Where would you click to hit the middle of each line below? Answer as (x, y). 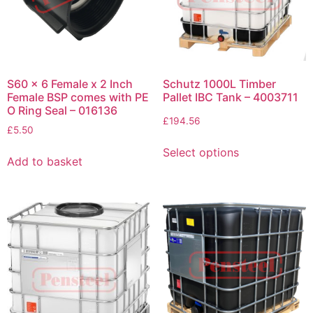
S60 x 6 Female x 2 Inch (70, 83)
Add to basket (45, 161)
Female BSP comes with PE (78, 97)
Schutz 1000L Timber (219, 83)
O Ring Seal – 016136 (62, 110)
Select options (201, 152)
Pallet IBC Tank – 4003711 (230, 97)
